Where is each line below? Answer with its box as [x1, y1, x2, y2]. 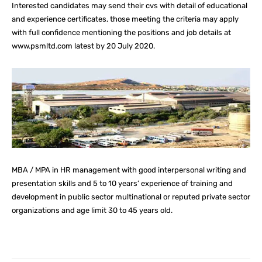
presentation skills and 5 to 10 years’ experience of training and [12, 179, 233, 188]
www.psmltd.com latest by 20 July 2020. [12, 42, 155, 50]
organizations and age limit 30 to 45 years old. [12, 206, 173, 215]
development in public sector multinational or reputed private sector [12, 192, 250, 202]
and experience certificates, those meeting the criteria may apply [12, 15, 239, 23]
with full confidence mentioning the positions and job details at [12, 28, 231, 37]
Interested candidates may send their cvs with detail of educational [12, 1, 247, 10]
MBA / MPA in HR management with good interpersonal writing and [12, 166, 246, 175]
